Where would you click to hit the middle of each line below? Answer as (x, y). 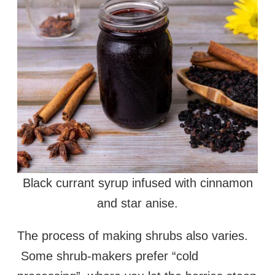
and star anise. (137, 203)
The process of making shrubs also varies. (133, 236)
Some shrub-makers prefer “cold (108, 256)
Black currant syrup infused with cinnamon (137, 183)
